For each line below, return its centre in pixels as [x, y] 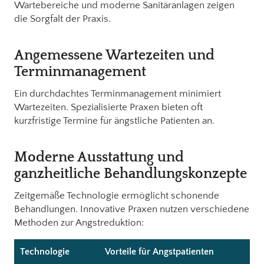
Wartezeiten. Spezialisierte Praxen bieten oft [108, 107]
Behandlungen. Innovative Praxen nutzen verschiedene [132, 209]
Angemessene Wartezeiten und [114, 55]
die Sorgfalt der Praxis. [62, 19]
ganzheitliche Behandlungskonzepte [131, 174]
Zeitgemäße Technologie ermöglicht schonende [117, 195]
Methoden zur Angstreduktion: [79, 222]
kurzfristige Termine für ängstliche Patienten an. [114, 121]
